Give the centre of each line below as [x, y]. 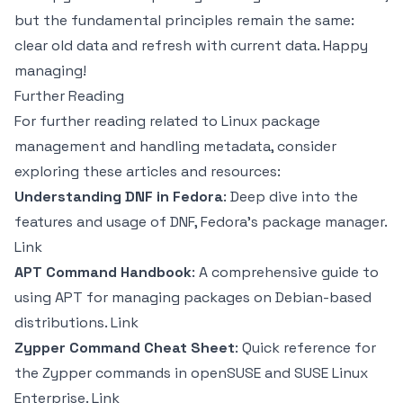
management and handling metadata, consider [175, 146]
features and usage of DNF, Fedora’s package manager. [201, 222]
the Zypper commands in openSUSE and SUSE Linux [191, 373]
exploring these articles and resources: [148, 171]
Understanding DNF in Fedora [119, 197]
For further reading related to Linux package [167, 121]
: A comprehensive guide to [285, 272]
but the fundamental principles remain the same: [184, 20]
